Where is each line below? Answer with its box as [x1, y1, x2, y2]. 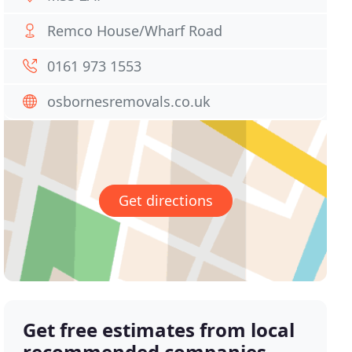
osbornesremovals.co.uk [47, 92, 211, 111]
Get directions [118, 191, 213, 211]
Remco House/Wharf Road [47, 21, 223, 40]
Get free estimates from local [23, 317, 295, 343]
